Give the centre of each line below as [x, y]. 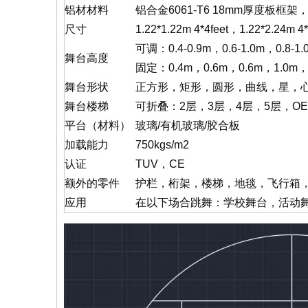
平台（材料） [98, 125]
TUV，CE [160, 164]
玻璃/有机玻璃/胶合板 [188, 125]
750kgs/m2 [162, 145]
